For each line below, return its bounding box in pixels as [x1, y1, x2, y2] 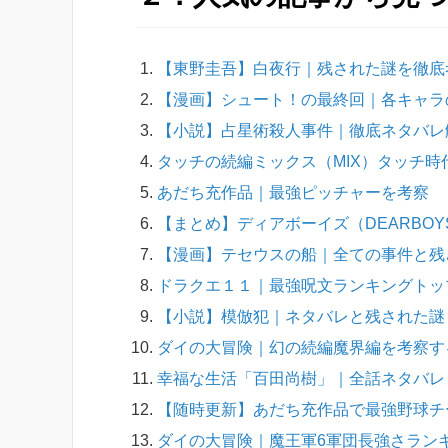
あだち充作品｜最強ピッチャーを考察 [157, 183, 429, 201]
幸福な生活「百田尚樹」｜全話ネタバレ [157, 369, 445, 387]
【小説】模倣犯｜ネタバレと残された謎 [157, 307, 445, 325]
